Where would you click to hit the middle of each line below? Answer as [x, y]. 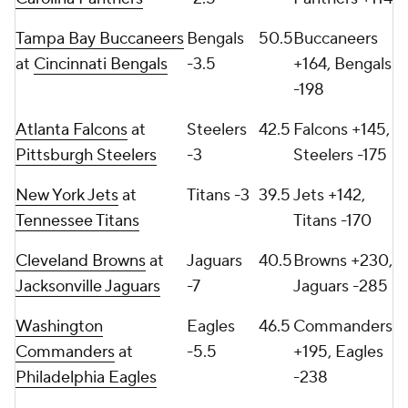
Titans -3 [218, 195]
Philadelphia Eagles [86, 377]
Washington [59, 326]
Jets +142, [329, 195]
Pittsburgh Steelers [86, 155]
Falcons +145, [342, 130]
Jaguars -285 [341, 286]
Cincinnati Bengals [101, 64]
